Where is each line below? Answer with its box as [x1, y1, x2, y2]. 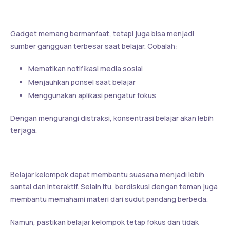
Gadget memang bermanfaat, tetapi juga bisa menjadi [10, 28, 194, 39]
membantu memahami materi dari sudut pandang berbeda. [10, 194, 208, 204]
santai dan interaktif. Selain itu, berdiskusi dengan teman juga [10, 181, 218, 191]
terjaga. [10, 125, 37, 135]
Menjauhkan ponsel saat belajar [28, 76, 136, 87]
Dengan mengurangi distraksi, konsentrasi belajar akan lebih [10, 112, 214, 123]
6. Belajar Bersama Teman [10, 146, 132, 161]
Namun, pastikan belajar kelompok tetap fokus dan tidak [10, 217, 199, 227]
